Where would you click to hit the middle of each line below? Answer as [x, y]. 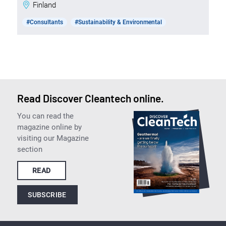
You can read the [45, 116]
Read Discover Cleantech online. [90, 98]
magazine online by [49, 127]
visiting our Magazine [53, 138]
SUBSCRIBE [47, 194]
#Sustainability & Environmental [118, 22]
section [30, 149]
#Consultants [44, 22]
